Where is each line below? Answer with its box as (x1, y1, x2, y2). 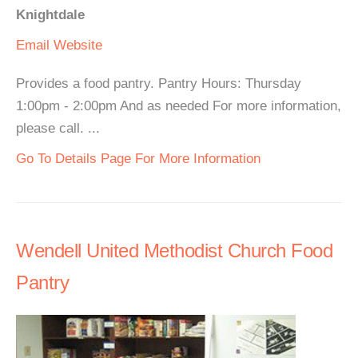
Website (54, 38, 102, 53)
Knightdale (16, 7, 85, 22)
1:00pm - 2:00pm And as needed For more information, (16, 98, 341, 113)
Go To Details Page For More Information (16, 151, 261, 166)
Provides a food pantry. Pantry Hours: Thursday (16, 76, 301, 91)
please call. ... (16, 121, 100, 136)
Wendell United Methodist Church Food (16, 240, 332, 261)
